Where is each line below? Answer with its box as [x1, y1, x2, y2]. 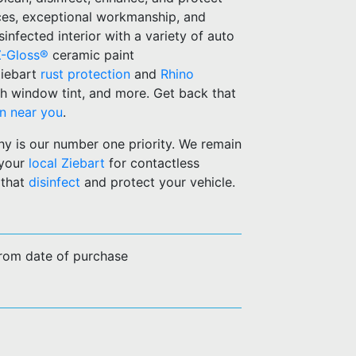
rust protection [41, 66, 130, 82]
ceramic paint [48, 47, 134, 63]
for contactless [105, 155, 199, 171]
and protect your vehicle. [80, 174, 235, 190]
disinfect [29, 174, 80, 190]
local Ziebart [29, 155, 105, 171]
